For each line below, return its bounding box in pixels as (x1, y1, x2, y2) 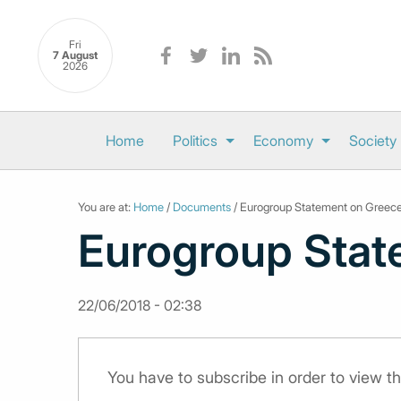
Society (349, 132, 397, 149)
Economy (253, 132, 313, 149)
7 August (53, 48, 98, 63)
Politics (173, 132, 218, 149)
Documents (173, 200, 231, 214)
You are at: (78, 200, 133, 214)
